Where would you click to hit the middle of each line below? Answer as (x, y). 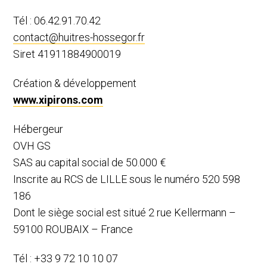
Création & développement (75, 83)
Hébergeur (38, 129)
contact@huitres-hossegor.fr (79, 37)
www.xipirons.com (58, 100)
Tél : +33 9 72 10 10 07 (66, 258)
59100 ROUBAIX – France (73, 229)
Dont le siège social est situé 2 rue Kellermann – (125, 212)
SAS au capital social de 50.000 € (90, 162)
